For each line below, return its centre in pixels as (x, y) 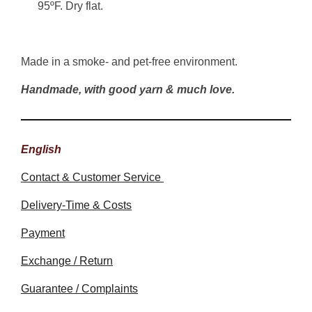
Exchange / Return (67, 261)
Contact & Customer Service (92, 177)
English (41, 149)
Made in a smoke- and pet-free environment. (129, 62)
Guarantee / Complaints (79, 289)
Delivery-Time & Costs (76, 205)
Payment (43, 233)
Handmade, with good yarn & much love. (128, 89)
